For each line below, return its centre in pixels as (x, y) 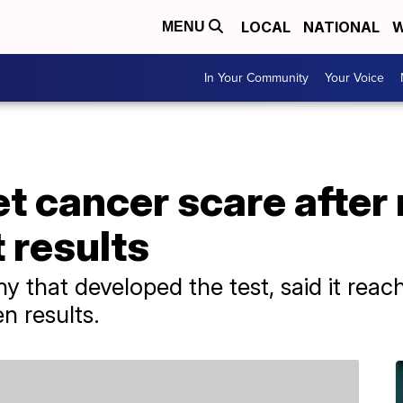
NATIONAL (341, 27)
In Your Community (256, 78)
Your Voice (354, 78)
